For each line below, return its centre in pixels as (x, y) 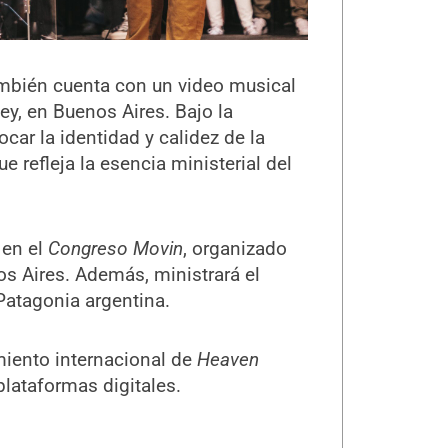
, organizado (234, 249)
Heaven (227, 360)
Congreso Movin (115, 249)
